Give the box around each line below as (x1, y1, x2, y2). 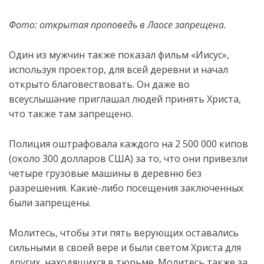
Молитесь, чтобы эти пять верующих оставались (9, 226, 239, 239)
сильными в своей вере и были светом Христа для (9, 241, 241, 254)
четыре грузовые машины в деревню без (9, 167, 202, 180)
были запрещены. (9, 196, 91, 209)
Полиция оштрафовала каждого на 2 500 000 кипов (9, 137, 248, 150)
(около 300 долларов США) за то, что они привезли (9, 152, 247, 165)
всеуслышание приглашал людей (9, 93, 163, 105)
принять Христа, (163, 93, 241, 105)
